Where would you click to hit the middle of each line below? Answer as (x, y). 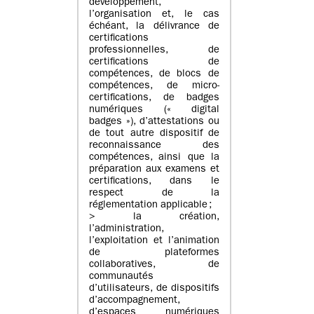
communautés (121, 278)
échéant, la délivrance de (154, 27)
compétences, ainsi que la (154, 158)
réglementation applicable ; (150, 206)
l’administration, (127, 230)
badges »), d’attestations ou (154, 123)
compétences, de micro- (154, 87)
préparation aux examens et (154, 170)
